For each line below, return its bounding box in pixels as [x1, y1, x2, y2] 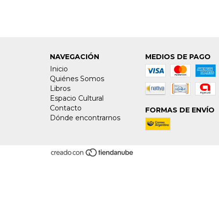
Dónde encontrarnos [50, 113, 120, 123]
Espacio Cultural [50, 94, 104, 103]
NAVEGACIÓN [50, 52, 99, 62]
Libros [50, 84, 70, 93]
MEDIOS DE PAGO [145, 52, 211, 62]
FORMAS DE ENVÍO [145, 106, 215, 115]
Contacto [50, 104, 82, 113]
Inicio [50, 65, 68, 74]
